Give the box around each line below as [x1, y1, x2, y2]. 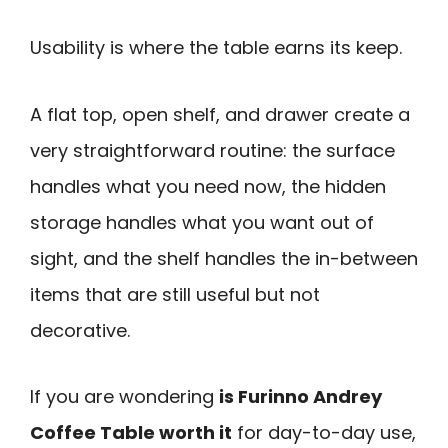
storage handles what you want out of [30, 209, 374, 235]
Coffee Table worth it [30, 420, 232, 446]
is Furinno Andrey [219, 384, 382, 410]
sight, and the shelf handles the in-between [30, 245, 418, 271]
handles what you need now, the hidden [30, 173, 386, 199]
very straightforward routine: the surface [30, 137, 395, 163]
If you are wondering [30, 384, 219, 410]
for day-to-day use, [232, 420, 416, 446]
